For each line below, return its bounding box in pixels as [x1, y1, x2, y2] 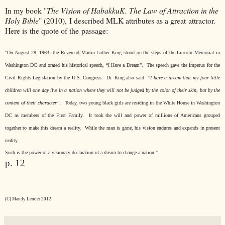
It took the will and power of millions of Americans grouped [88, 113, 220, 119]
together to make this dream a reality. [5, 125, 81, 131]
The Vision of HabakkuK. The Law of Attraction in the [47, 5, 218, 16]
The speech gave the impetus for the [146, 62, 220, 68]
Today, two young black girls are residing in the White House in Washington [64, 100, 220, 106]
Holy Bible [5, 15, 39, 26]
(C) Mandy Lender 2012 [5, 196, 51, 202]
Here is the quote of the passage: [5, 25, 108, 36]
